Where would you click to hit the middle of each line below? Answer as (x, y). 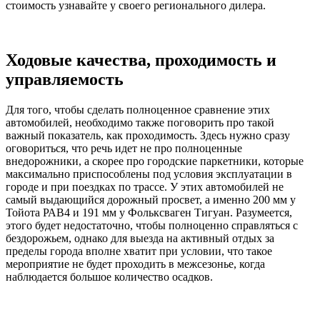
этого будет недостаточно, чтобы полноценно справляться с (152, 225)
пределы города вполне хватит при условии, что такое (139, 251)
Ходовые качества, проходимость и (141, 60)
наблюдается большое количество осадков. (109, 276)
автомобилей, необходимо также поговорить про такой (140, 122)
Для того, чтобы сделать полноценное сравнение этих (138, 109)
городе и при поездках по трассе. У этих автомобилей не (145, 186)
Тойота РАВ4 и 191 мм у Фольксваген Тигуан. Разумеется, (149, 212)
